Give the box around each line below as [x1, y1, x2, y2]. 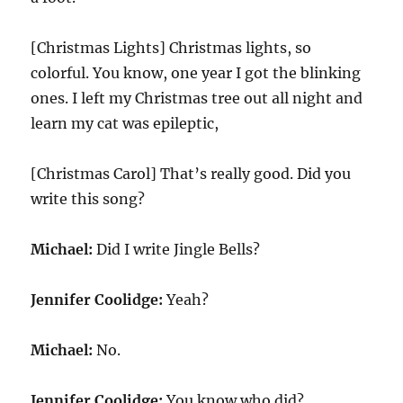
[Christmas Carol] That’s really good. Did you [31, 165, 352, 184]
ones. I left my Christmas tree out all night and [31, 89, 363, 108]
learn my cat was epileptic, [31, 114, 219, 133]
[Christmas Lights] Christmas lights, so [31, 39, 312, 58]
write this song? [31, 190, 146, 209]
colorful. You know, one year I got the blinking [31, 64, 362, 83]
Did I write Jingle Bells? [96, 240, 261, 259]
